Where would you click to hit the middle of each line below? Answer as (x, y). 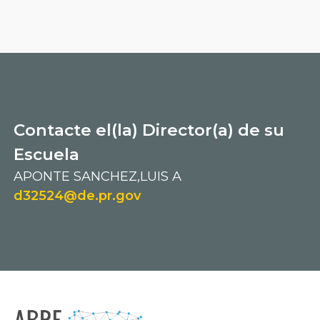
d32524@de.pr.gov (77, 196)
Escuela (46, 155)
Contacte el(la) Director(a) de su (149, 130)
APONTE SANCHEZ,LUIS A (97, 176)
